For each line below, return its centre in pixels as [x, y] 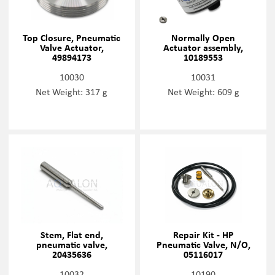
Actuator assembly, [203, 47]
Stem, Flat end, [72, 235]
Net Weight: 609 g [203, 91]
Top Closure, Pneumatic [72, 37]
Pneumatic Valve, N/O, [203, 245]
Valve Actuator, [72, 47]
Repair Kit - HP [203, 235]
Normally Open [203, 37]
